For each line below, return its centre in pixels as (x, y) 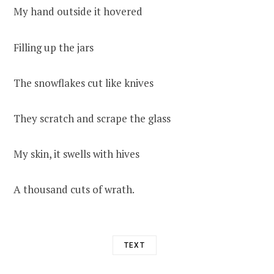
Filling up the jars (54, 47)
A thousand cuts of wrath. (74, 189)
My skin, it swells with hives (76, 154)
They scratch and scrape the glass (92, 118)
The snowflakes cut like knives (83, 83)
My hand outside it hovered (78, 12)
